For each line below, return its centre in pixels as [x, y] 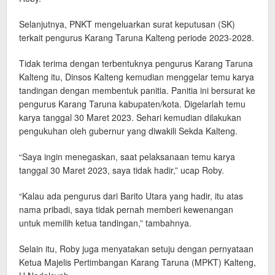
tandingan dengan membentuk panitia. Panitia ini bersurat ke [137, 90]
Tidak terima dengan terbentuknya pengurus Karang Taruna [136, 63]
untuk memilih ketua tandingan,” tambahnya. [105, 223]
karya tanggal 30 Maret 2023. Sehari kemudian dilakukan [130, 117]
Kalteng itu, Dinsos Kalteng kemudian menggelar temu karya [137, 77]
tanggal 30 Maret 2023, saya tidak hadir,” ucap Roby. [122, 170]
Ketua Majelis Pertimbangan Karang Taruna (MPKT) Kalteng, [137, 262]
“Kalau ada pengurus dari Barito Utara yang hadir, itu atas [131, 196]
